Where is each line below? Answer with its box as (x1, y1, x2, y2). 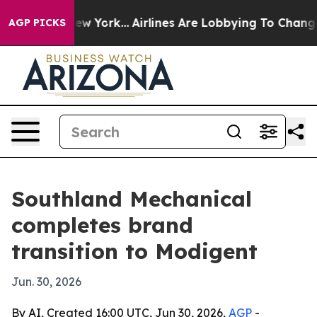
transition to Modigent (11, 238, 258, 265)
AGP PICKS (8, 16, 66, 29)
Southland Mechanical (11, 185, 252, 212)
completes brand (11, 212, 193, 238)
